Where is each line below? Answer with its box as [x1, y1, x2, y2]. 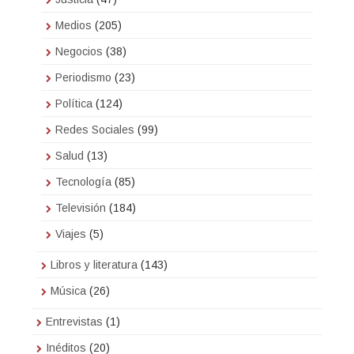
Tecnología [55, 175, 111, 189]
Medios [55, 19, 92, 32]
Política [55, 97, 92, 111]
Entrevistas [46, 315, 103, 329]
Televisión [55, 201, 106, 215]
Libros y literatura [51, 258, 137, 272]
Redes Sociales [55, 123, 134, 137]
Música [51, 284, 86, 298]
